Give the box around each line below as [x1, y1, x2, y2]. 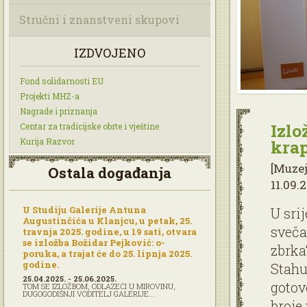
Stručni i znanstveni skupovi [19, 12, 180, 27]
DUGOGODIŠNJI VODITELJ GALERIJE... [23, 288, 155, 299]
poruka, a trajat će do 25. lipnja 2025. [23, 247, 192, 260]
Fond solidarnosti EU [20, 75, 103, 86]
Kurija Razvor [20, 136, 75, 147]
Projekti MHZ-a [20, 90, 79, 101]
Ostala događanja [48, 163, 171, 182]
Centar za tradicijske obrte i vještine [20, 121, 159, 132]
